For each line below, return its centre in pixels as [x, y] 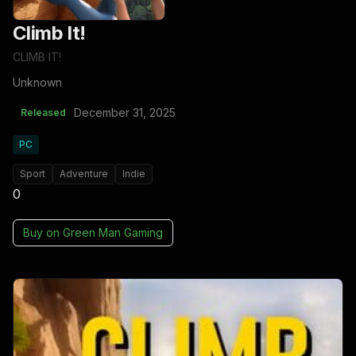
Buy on [43, 233]
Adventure [84, 174]
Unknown [37, 83]
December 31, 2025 [125, 113]
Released [43, 113]
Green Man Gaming [113, 233]
